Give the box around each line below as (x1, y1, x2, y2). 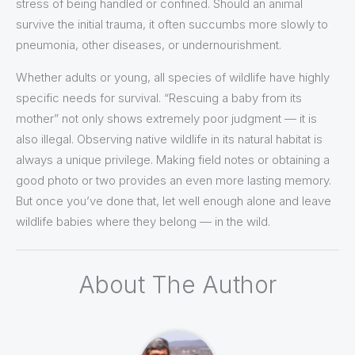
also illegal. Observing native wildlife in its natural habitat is (16, 131, 323, 147)
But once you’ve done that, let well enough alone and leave (16, 193, 331, 208)
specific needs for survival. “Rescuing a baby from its (16, 90, 302, 105)
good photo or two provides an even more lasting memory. (16, 172, 331, 188)
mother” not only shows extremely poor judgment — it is (16, 110, 317, 126)
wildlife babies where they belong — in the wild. (16, 213, 270, 229)
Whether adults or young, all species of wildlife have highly (16, 69, 330, 85)
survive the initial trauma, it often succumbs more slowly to (16, 16, 328, 32)
